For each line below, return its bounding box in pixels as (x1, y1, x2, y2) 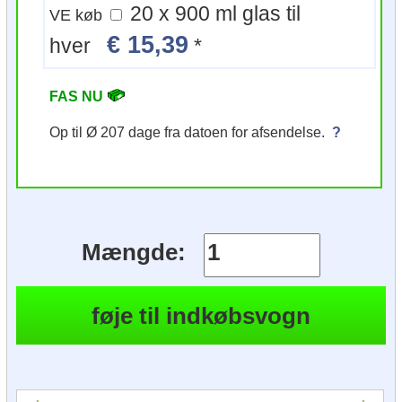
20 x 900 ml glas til (125, 3, 243, 26)
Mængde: (82, 240, 187, 266)
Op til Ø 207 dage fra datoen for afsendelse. (49, 123, 332, 140)
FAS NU (49, 87, 107, 104)
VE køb (49, 6, 108, 25)
